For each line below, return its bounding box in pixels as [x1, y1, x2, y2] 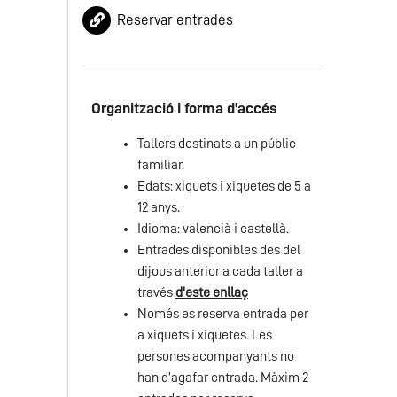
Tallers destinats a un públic [137, 136, 296, 151]
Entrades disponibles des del [137, 243, 300, 257]
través [137, 285, 175, 300]
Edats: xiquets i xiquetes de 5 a [137, 179, 311, 193]
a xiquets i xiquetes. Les [137, 328, 272, 342]
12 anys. [137, 200, 180, 214]
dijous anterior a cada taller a [137, 264, 303, 278]
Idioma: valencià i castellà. [137, 222, 289, 236]
